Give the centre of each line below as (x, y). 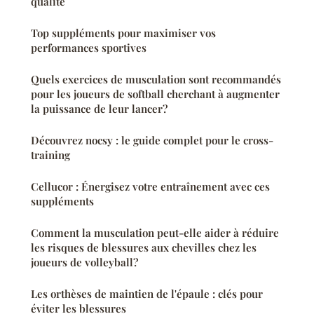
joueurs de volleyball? (84, 262)
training (50, 155)
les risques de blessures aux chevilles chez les (144, 247)
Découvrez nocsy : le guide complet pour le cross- (152, 140)
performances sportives (89, 47)
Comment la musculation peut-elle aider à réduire (155, 232)
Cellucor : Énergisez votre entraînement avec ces (150, 186)
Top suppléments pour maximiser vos (123, 33)
